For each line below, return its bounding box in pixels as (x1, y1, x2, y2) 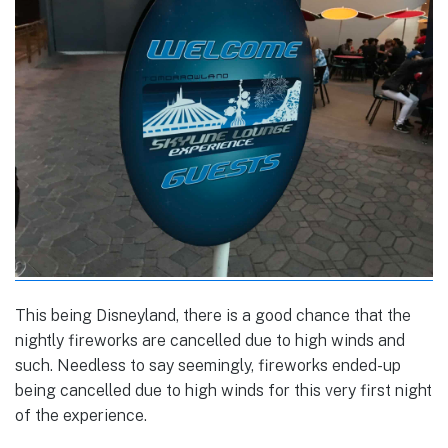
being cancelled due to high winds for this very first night (15, 380, 432, 400)
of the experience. (15, 405, 147, 425)
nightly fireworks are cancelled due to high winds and (15, 330, 405, 350)
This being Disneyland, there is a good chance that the (15, 305, 411, 325)
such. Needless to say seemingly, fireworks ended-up (15, 355, 401, 375)
